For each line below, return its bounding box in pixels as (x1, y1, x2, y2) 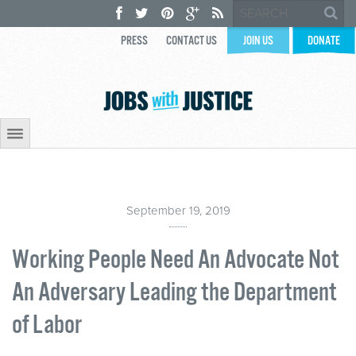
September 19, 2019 (126, 203, 230, 218)
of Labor (12, 309, 82, 342)
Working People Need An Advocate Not (12, 244, 339, 277)
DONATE (308, 33, 340, 48)
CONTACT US (166, 33, 217, 48)
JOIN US (243, 33, 273, 48)
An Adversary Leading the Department (12, 277, 336, 309)
